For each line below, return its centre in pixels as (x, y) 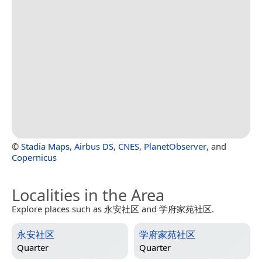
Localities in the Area (88, 195)
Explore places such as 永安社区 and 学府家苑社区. (113, 208)
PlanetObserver (175, 146)
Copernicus (34, 157)
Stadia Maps (45, 146)
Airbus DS (94, 146)
